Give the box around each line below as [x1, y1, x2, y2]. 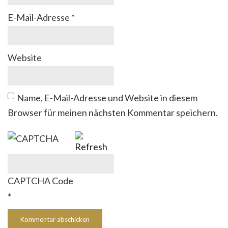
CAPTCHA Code [8, 175, 73, 186]
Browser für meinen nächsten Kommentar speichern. [8, 107, 218, 118]
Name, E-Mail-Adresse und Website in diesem [17, 92, 197, 103]
